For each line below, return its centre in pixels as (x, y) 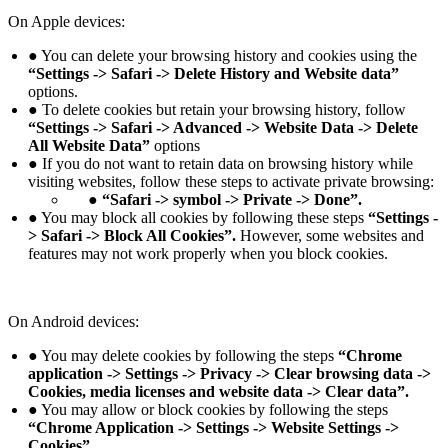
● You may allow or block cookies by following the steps (208, 410)
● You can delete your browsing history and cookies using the (222, 56)
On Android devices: (73, 322)
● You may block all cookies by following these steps (198, 218)
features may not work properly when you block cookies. (208, 254)
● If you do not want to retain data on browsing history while (220, 164)
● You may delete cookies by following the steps (183, 356)
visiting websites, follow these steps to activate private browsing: (231, 182)
